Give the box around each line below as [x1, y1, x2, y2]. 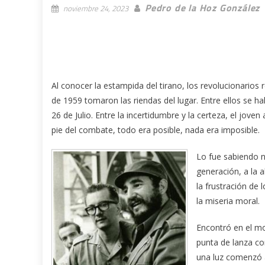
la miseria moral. [196, 195, 260, 206]
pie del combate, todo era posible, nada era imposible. [51, 124, 260, 135]
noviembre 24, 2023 [63, 2, 128, 14]
